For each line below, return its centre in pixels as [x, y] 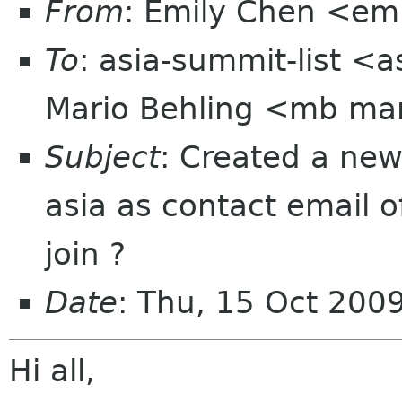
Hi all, [52, 371]
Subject [102, 157]
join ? [85, 254]
